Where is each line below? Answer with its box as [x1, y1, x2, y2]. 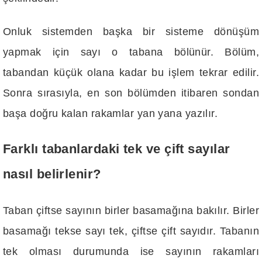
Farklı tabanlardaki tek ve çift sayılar [3, 142, 230, 157]
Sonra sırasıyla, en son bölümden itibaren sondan [3, 87, 259, 99]
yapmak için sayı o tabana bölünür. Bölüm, [3, 46, 259, 58]
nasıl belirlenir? [3, 167, 101, 182]
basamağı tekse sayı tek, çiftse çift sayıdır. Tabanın [3, 225, 259, 237]
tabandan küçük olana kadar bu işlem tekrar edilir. [3, 67, 259, 79]
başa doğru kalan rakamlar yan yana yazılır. [3, 108, 218, 120]
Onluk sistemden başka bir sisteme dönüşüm [3, 26, 259, 38]
